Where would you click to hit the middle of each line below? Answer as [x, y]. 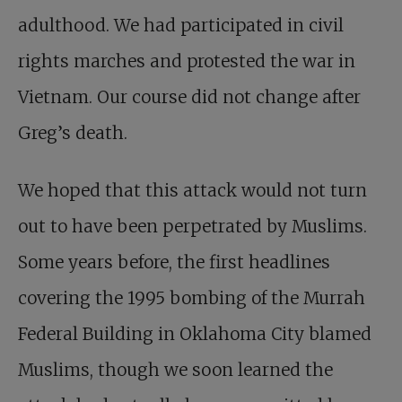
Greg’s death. [73, 133]
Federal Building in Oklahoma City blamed [195, 334]
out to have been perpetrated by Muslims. [192, 227]
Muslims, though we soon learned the [175, 370]
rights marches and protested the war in [187, 61]
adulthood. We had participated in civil [181, 26]
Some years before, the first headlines [174, 262]
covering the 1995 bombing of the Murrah [192, 298]
